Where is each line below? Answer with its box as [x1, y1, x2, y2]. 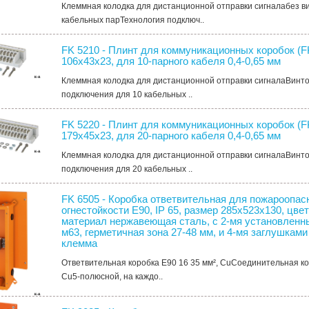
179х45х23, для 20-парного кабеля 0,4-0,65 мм [61, 129, 281, 141]
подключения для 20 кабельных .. [61, 163, 193, 174]
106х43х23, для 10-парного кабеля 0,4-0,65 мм [61, 54, 281, 67]
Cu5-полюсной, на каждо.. [61, 271, 163, 281]
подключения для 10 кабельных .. [61, 89, 193, 99]
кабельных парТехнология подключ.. [61, 14, 205, 25]
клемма [61, 237, 98, 249]
